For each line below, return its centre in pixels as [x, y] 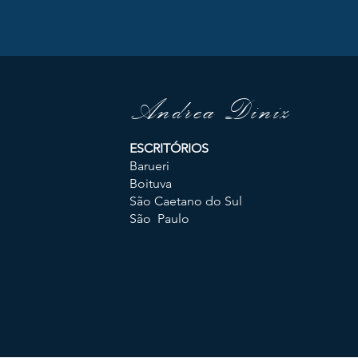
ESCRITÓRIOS [169, 148]
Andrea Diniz [211, 111]
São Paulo [159, 219]
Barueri [149, 166]
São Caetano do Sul [185, 201]
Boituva [150, 183]
